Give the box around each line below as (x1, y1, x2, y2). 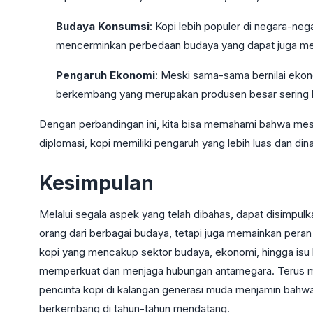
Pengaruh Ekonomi (56, 68, 155, 82)
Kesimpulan (39, 170, 154, 195)
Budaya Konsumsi (56, 19, 150, 33)
